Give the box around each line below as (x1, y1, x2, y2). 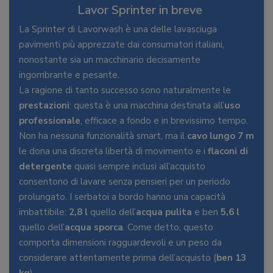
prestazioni (19, 99, 69, 112)
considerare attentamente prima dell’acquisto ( (19, 252, 216, 264)
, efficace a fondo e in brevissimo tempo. (80, 115, 248, 127)
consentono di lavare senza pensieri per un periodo (19, 175, 230, 188)
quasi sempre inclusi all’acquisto (72, 160, 205, 172)
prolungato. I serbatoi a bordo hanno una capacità (19, 191, 225, 203)
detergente (19, 160, 72, 172)
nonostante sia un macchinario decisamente (19, 54, 200, 66)
